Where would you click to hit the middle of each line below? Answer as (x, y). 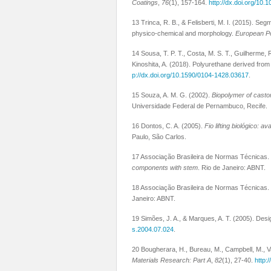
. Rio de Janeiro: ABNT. (232, 168)
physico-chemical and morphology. (184, 33)
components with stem (165, 168)
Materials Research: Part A (171, 260)
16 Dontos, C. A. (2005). (168, 126)
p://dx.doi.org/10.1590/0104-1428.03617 (190, 75)
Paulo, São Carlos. (160, 137)
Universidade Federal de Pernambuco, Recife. (201, 106)
